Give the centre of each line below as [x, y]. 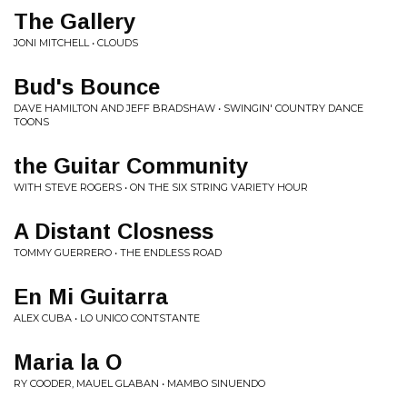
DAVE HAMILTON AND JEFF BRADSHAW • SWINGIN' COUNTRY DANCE [189, 108]
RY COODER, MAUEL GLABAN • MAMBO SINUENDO [139, 383]
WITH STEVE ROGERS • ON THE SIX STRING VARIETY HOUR [161, 187]
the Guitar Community [131, 166]
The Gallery [74, 21]
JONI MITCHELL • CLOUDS [76, 43]
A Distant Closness [114, 231]
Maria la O [68, 362]
